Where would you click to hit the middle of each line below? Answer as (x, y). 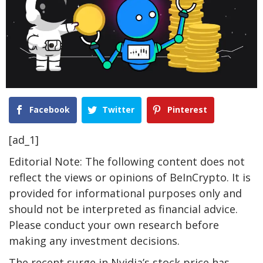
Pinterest (187, 109)
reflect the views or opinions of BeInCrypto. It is (130, 178)
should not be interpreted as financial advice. (123, 209)
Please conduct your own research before (114, 225)
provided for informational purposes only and (125, 193)
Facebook (50, 109)
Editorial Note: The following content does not (127, 162)
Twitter (119, 109)
